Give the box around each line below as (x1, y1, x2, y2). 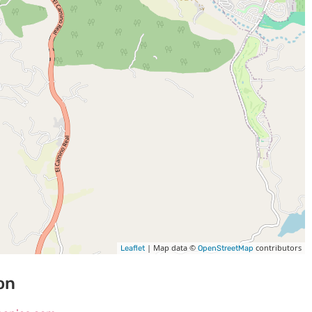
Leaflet (120, 244, 145, 253)
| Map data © (145, 242, 198, 253)
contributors (253, 242, 302, 253)
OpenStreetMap (198, 244, 253, 253)
